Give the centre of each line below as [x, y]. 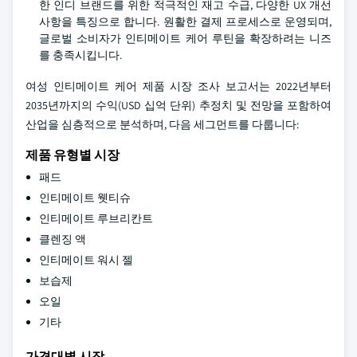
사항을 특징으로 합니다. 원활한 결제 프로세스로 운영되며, [185, 22]
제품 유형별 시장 [73, 155]
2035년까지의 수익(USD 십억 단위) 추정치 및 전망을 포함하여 [178, 105]
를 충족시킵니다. [80, 55]
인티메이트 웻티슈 [85, 198]
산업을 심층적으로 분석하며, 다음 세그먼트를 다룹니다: [162, 124]
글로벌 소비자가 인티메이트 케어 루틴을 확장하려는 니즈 [185, 38]
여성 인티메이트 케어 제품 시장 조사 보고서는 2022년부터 [178, 86]
